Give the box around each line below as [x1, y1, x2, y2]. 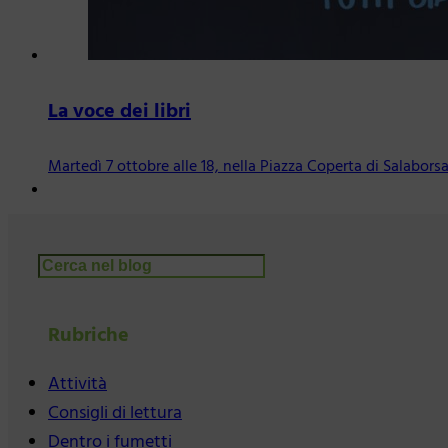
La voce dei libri [48, 95, 191, 128]
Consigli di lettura [48, 399, 182, 429]
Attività [48, 370, 107, 400]
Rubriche [48, 320, 129, 353]
